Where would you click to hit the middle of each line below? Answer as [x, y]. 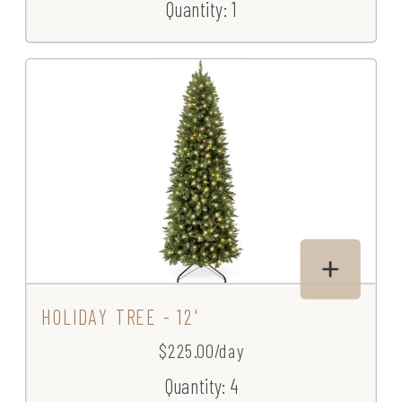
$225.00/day [201, 351]
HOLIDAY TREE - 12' [120, 317]
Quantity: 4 [201, 386]
